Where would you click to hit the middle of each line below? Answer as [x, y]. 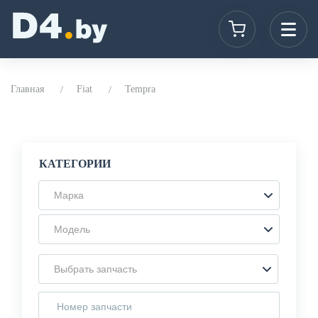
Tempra [140, 89]
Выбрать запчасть [95, 269]
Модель [72, 229]
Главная [27, 89]
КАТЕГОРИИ [75, 164]
